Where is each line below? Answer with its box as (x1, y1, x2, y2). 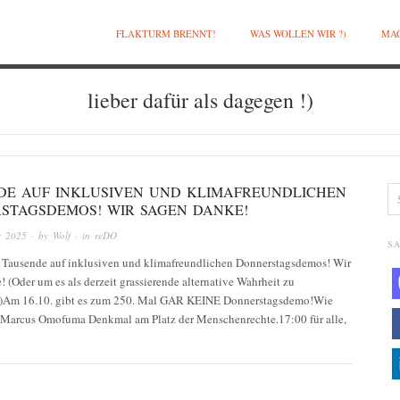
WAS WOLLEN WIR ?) (250, 27, 346, 40)
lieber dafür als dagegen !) (87, 86, 313, 114)
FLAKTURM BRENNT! (115, 27, 216, 40)
